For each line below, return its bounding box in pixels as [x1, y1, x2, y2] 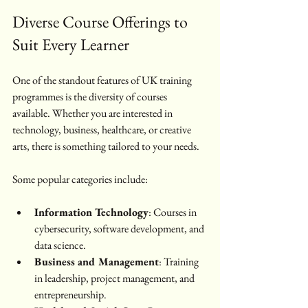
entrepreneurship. [34, 287, 107, 302]
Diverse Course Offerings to [12, 11, 191, 33]
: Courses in [148, 205, 199, 220]
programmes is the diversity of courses [12, 89, 169, 104]
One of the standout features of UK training [12, 73, 194, 88]
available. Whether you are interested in [12, 106, 175, 121]
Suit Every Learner [12, 34, 129, 56]
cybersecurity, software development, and [34, 221, 206, 236]
